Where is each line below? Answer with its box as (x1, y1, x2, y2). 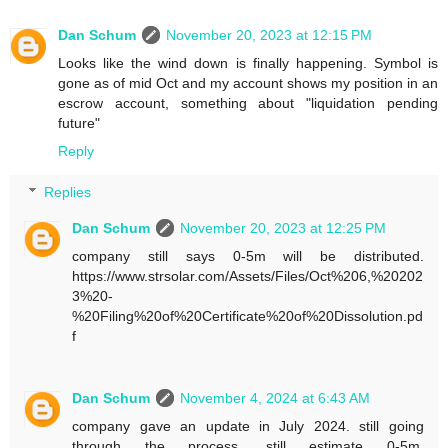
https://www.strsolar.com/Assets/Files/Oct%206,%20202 (72, 268, 424, 285)
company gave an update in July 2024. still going (72, 418, 424, 435)
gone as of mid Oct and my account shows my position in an (58, 74, 438, 91)
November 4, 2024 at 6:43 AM (180, 390, 371, 407)
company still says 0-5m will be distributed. (72, 248, 424, 265)
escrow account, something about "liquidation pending (58, 94, 438, 111)
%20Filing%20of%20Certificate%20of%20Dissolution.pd (72, 308, 424, 325)
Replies (44, 184, 92, 201)
